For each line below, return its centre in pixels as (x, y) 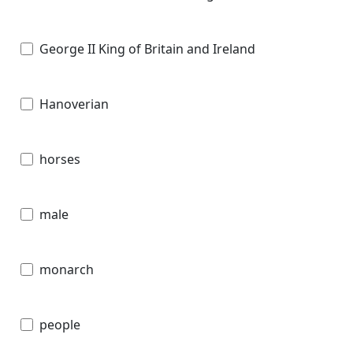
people (60, 324)
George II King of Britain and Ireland (147, 48)
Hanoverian (74, 104)
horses (60, 159)
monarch (67, 269)
